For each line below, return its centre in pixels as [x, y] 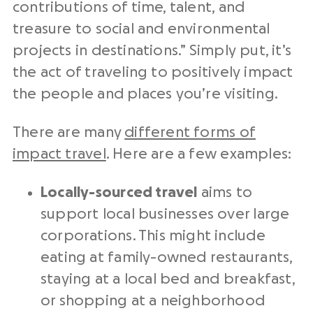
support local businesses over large [165, 214]
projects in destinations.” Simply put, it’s [152, 51]
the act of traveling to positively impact [153, 72]
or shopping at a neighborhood [153, 301]
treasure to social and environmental [141, 29]
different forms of [190, 132]
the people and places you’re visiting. [145, 94]
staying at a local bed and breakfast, [168, 279]
